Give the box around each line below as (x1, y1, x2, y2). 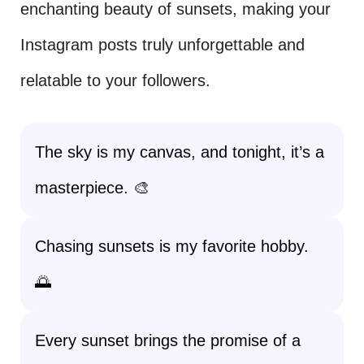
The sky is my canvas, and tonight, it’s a (35, 143, 324, 161)
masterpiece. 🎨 (35, 179, 149, 197)
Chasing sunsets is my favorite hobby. (35, 237, 309, 255)
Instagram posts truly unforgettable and (20, 36, 305, 54)
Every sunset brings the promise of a (35, 331, 301, 349)
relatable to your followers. (20, 71, 210, 89)
